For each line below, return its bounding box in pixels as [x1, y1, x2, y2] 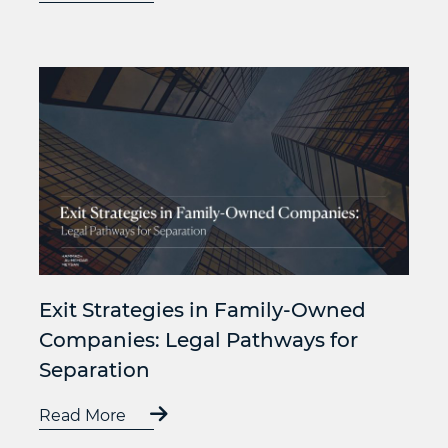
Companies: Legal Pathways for [39, 327, 358, 352]
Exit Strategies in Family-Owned [39, 297, 366, 322]
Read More [39, 405, 130, 425]
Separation [39, 357, 150, 382]
